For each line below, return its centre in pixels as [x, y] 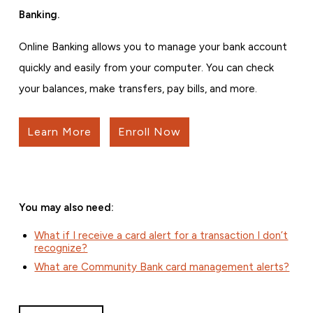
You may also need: [66, 208]
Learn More [59, 132]
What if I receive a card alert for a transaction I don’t [161, 236]
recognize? [61, 248]
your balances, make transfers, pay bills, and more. [138, 89]
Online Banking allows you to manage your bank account [153, 47]
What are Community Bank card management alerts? [162, 267]
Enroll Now [149, 132]
